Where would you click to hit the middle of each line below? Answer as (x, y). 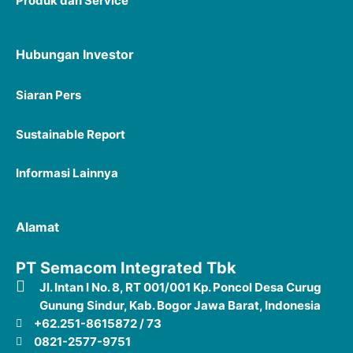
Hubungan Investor (75, 55)
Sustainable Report (71, 134)
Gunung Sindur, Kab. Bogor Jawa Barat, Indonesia (180, 305)
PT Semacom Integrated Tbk (126, 268)
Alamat (37, 227)
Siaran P (39, 95)
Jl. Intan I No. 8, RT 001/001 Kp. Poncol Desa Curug (180, 287)
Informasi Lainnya (67, 173)
